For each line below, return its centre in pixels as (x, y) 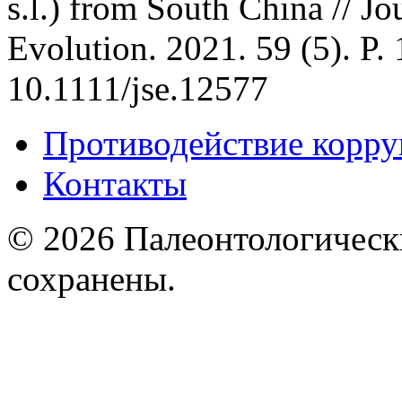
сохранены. (92, 278)
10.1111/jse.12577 (138, 88)
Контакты (115, 183)
